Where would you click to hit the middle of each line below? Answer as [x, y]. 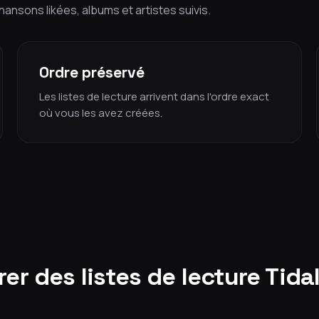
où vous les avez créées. [101, 113]
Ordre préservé [92, 72]
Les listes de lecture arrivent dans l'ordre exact [154, 96]
